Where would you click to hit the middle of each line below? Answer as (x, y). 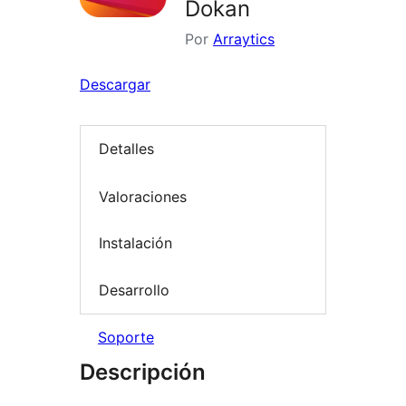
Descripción (143, 372)
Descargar (115, 84)
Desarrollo (134, 290)
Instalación (135, 243)
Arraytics (244, 39)
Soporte (126, 338)
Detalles (126, 149)
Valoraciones (143, 196)
